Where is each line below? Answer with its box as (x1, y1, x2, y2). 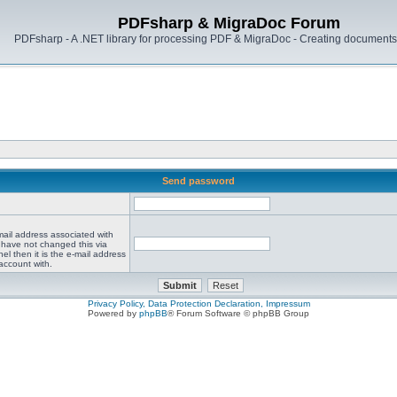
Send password (162, 175, 235, 186)
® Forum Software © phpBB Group (167, 308, 309, 318)
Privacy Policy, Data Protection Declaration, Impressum (87, 299, 310, 308)
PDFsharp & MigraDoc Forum (117, 14, 340, 32)
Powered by (88, 308, 139, 318)
